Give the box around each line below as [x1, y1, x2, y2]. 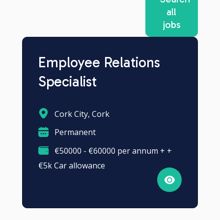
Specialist [38, 73, 97, 90]
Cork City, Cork [53, 108, 110, 119]
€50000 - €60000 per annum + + [53, 145, 172, 157]
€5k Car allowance [38, 160, 105, 171]
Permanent [53, 127, 96, 138]
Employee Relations [38, 54, 160, 71]
